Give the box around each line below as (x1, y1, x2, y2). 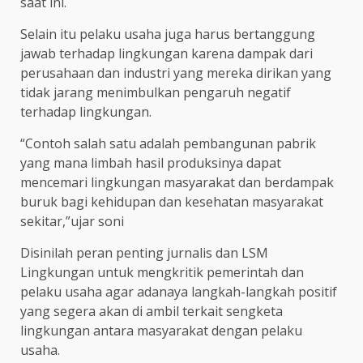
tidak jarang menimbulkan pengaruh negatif (20, 83, 291, 101)
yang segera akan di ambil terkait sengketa (20, 301, 283, 320)
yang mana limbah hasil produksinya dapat (20, 153, 281, 172)
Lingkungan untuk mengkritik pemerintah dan (20, 263, 304, 281)
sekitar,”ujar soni (20, 211, 124, 230)
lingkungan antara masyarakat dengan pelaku (20, 321, 302, 340)
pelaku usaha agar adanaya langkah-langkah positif (20, 282, 337, 301)
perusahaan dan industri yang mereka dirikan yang (20, 63, 331, 82)
